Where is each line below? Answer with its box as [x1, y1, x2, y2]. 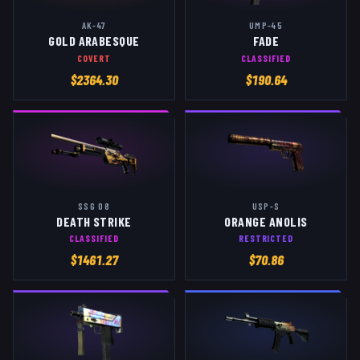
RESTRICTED [238, 231, 294, 243]
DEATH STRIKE [56, 213, 132, 229]
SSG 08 [77, 199, 111, 211]
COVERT [76, 51, 112, 63]
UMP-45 [248, 19, 284, 31]
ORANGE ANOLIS [224, 213, 308, 229]
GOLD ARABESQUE [48, 33, 140, 49]
